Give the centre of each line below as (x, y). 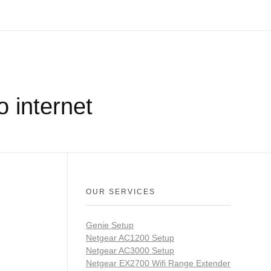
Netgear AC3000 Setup (130, 251)
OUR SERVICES (121, 192)
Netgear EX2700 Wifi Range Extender (158, 263)
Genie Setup (110, 225)
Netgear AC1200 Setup (130, 238)
